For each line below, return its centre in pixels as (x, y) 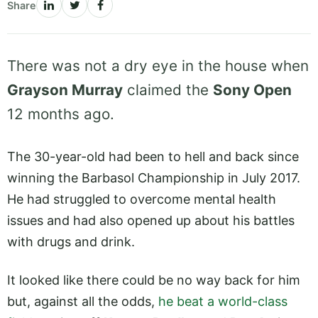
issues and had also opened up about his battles (151, 220)
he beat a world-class (223, 302)
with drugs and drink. (73, 242)
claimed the (168, 90)
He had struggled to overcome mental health (142, 199)
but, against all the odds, (83, 302)
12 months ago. (61, 114)
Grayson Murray (65, 90)
